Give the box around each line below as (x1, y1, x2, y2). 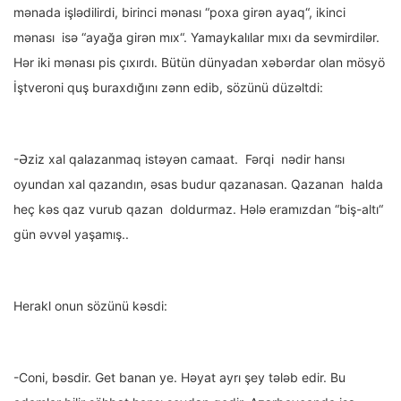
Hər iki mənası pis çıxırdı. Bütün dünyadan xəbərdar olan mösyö (13, 55, 385, 71)
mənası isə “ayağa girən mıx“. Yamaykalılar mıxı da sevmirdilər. (13, 30, 380, 46)
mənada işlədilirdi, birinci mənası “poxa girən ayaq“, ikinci (13, 4, 346, 21)
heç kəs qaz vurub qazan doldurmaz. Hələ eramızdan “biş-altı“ (13, 201, 383, 218)
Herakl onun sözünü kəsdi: (13, 298, 167, 314)
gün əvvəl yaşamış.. (13, 226, 129, 243)
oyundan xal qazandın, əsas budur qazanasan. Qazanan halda (13, 176, 383, 192)
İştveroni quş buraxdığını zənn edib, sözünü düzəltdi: (13, 80, 323, 96)
